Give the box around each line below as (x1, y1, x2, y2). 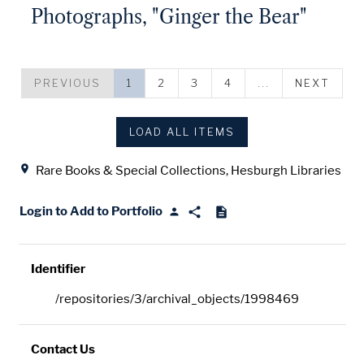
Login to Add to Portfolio (19, 204, 162, 219)
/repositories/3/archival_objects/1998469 (54, 292, 299, 307)
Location (18, 149, 69, 163)
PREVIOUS (33, 76, 101, 89)
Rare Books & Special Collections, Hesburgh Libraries (35, 163, 341, 179)
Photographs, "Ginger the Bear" (30, 5, 307, 28)
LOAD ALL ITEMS (129, 124, 235, 138)
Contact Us (30, 342, 95, 357)
